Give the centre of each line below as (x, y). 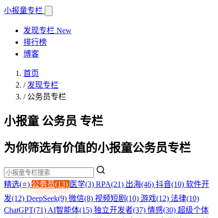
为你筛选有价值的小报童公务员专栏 (97, 148)
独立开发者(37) (121, 210)
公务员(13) (51, 184)
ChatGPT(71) (26, 210)
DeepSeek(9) (47, 198)
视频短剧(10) (118, 198)
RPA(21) (111, 184)
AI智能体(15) (71, 210)
